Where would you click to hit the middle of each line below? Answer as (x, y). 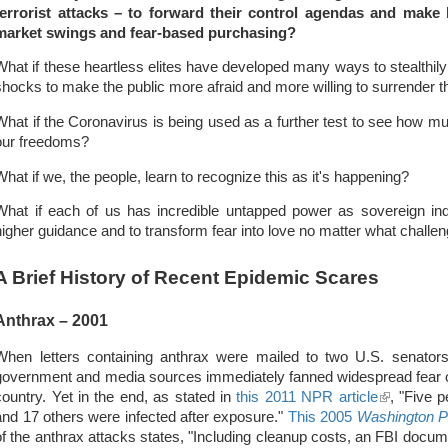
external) (406, 436)
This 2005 (322, 416)
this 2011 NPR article (307, 396)
